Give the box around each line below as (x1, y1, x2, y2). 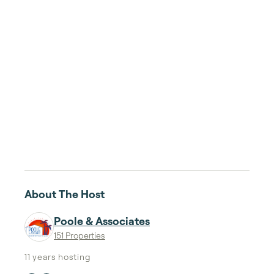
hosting (56, 251, 91, 262)
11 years (24, 251, 56, 262)
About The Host (24, 187, 105, 201)
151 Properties (54, 230, 105, 240)
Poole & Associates (54, 214, 150, 228)
